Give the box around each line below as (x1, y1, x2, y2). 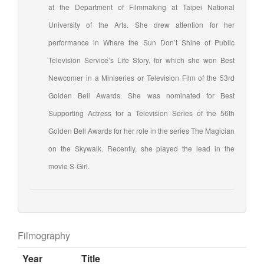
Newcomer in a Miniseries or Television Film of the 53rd (48, 72, 235, 82)
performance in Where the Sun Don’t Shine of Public (48, 37, 235, 47)
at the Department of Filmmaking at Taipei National (48, 1, 235, 12)
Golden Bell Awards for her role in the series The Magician (48, 125, 235, 136)
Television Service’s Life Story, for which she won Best (48, 54, 235, 65)
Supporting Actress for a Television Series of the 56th (48, 107, 235, 118)
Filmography (18, 228, 70, 242)
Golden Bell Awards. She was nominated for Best (48, 90, 235, 100)
